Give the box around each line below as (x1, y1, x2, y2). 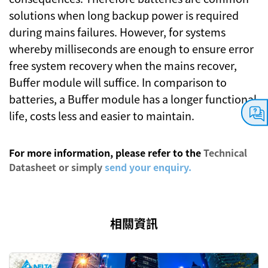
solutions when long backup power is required (9, 7, 239, 23)
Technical (203, 145, 247, 160)
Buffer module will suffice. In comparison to (9, 74, 227, 90)
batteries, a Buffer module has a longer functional (9, 90, 257, 106)
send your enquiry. (105, 159, 191, 174)
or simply (56, 159, 105, 174)
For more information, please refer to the (9, 145, 203, 160)
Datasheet (9, 159, 56, 174)
